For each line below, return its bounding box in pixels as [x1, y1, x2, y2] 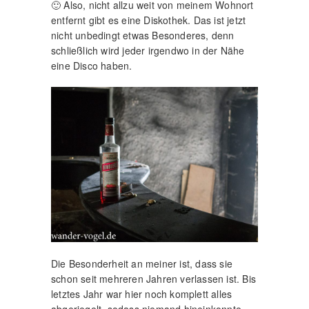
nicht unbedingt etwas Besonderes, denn [51, 28, 235, 42]
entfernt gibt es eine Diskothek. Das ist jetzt [51, 13, 246, 27]
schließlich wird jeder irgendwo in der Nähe [51, 43, 245, 57]
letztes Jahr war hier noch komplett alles [51, 287, 232, 301]
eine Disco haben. [51, 59, 132, 72]
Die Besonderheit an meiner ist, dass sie [51, 257, 232, 270]
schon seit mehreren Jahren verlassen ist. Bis [51, 272, 256, 286]
